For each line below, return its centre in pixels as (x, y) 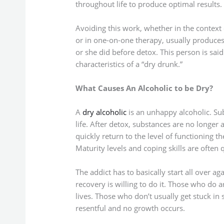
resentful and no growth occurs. (130, 208)
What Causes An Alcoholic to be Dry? (144, 88)
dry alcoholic (104, 112)
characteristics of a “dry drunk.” (129, 64)
